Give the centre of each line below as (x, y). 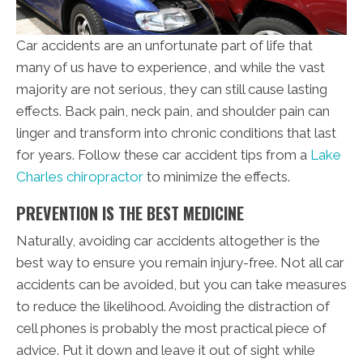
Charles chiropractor (80, 176)
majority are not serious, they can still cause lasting (172, 89)
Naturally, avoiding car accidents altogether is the (168, 240)
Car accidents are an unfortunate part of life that (164, 45)
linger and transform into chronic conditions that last (176, 132)
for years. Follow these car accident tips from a (163, 154)
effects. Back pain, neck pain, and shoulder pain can (173, 111)
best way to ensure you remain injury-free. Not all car (180, 262)
